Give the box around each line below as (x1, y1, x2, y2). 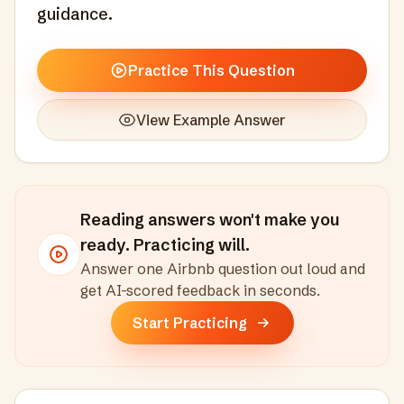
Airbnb (167, 260, 215, 278)
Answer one (80, 260, 167, 278)
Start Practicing (132, 314, 247, 332)
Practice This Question (127, 61, 295, 79)
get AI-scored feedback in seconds (80, 281, 317, 299)
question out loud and (215, 260, 365, 278)
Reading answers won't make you (80, 209, 340, 230)
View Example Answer (136, 111, 286, 129)
